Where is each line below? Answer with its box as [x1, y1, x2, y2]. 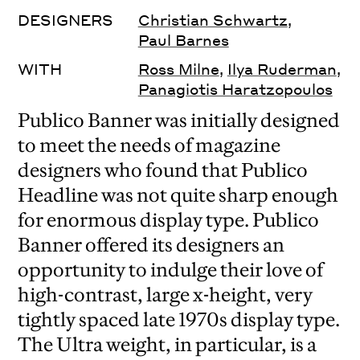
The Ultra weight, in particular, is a [18, 333, 317, 357]
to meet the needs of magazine [18, 133, 281, 157]
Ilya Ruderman [227, 59, 337, 79]
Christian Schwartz [137, 10, 288, 30]
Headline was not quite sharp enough [18, 183, 339, 207]
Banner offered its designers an [18, 233, 285, 257]
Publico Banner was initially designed [18, 108, 341, 133]
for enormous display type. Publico [18, 208, 320, 232]
